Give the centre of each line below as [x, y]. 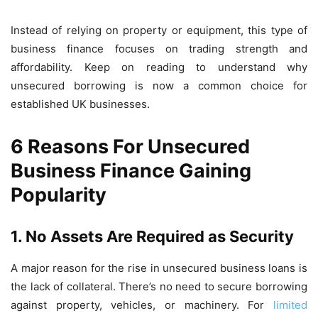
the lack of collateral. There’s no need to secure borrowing [159, 286]
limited [290, 305]
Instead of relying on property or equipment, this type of [159, 30]
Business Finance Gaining [131, 170]
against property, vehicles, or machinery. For [142, 305]
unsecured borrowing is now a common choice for [159, 85]
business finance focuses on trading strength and [159, 48]
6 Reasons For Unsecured [130, 146]
